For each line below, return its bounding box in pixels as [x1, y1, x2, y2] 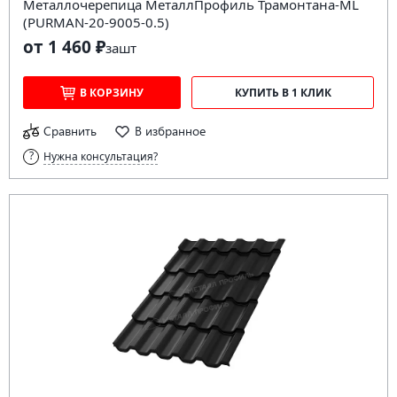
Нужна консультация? [43, 149, 158, 165]
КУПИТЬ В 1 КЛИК [234, 85, 331, 101]
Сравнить [43, 122, 97, 140]
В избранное [135, 122, 206, 140]
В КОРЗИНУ [80, 85, 144, 101]
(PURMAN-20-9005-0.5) [23, 13, 169, 32]
